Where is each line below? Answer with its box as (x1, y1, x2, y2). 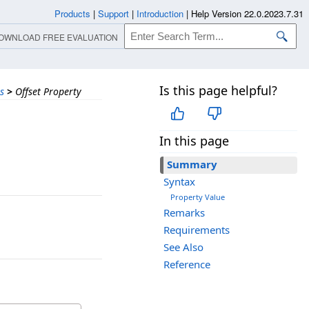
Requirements (163, 223, 230, 237)
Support (98, 7, 129, 20)
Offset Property (15, 85, 81, 98)
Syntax (163, 175, 195, 189)
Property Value (170, 192, 225, 203)
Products (54, 7, 90, 20)
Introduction (137, 7, 183, 20)
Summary (167, 157, 217, 172)
